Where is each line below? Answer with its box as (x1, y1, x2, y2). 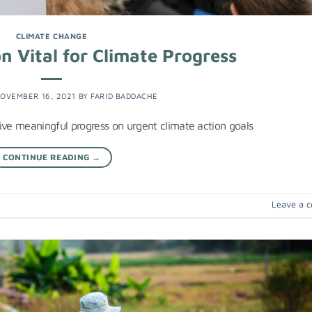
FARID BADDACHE (91, 91, 158, 100)
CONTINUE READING (2, 151, 92, 162)
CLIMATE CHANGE (15, 31, 88, 40)
